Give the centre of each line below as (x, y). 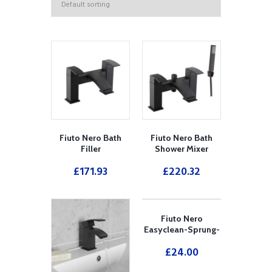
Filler (90, 149)
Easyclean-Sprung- (182, 229)
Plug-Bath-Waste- (182, 240)
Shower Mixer (182, 149)
